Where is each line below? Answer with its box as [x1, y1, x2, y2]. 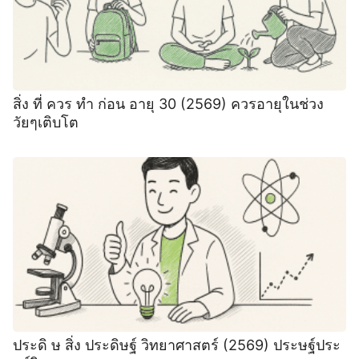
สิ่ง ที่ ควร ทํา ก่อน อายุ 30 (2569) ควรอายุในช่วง [13, 95, 324, 112]
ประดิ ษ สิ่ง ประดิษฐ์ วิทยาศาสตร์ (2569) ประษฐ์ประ [13, 337, 341, 354]
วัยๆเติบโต [13, 113, 79, 131]
